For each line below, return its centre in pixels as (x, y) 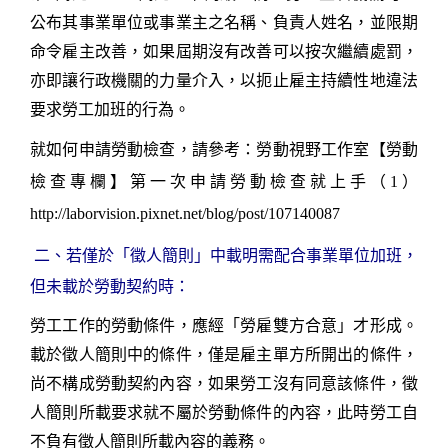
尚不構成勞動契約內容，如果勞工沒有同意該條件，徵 (224, 383)
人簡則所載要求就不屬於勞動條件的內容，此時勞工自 (224, 412)
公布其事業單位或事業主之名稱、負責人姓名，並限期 (224, 22)
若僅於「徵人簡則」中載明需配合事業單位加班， (242, 255)
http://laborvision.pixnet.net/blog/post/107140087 (185, 213)
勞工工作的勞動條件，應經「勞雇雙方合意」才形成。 (224, 325)
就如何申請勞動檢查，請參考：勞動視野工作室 (200, 149)
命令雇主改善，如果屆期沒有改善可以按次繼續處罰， (224, 51)
